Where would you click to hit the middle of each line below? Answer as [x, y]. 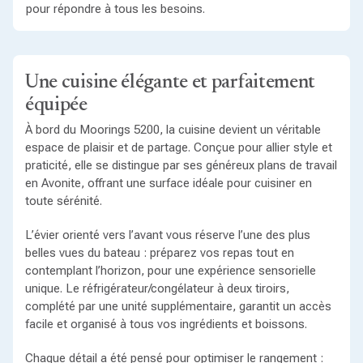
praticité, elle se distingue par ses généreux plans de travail [181, 166]
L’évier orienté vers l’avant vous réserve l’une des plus [167, 235]
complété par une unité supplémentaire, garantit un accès [178, 307]
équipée [56, 106]
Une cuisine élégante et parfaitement [170, 83]
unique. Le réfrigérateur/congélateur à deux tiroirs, [157, 289]
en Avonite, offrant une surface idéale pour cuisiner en [168, 184]
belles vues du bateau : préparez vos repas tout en [159, 253]
